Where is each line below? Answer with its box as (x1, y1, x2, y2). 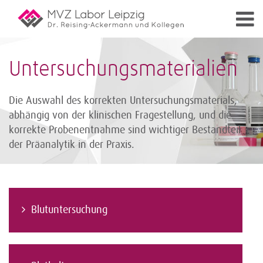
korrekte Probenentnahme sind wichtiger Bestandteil (9, 124, 241, 136)
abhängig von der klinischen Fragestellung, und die (9, 109, 231, 121)
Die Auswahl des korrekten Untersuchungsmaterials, (9, 95, 237, 106)
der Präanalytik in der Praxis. (9, 139, 134, 150)
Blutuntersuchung (31, 204, 107, 215)
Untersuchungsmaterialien (9, 59, 238, 80)
